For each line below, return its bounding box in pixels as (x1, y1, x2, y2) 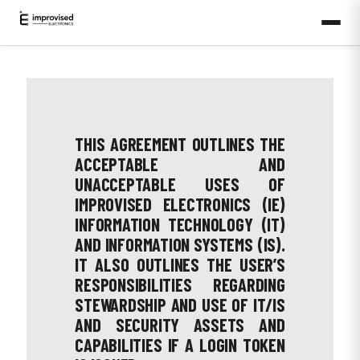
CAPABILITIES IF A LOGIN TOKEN (75, 334, 285, 355)
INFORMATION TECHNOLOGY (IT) (75, 214, 285, 235)
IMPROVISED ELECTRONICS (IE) (75, 194, 285, 215)
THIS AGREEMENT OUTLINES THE (75, 133, 285, 154)
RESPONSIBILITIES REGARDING (75, 274, 285, 295)
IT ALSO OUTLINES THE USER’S (75, 254, 285, 275)
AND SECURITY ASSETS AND (75, 314, 285, 335)
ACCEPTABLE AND (75, 153, 285, 174)
